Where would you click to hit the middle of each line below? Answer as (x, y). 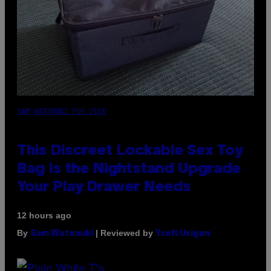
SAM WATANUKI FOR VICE (61, 112)
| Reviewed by (124, 233)
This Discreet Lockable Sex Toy (130, 152)
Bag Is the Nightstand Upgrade (129, 170)
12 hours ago (44, 216)
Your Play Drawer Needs (104, 188)
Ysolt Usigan (183, 234)
